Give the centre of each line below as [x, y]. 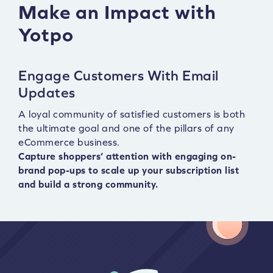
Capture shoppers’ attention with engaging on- [127, 156]
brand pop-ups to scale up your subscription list [129, 170]
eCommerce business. [69, 142]
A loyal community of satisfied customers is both [132, 114]
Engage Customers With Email [119, 76]
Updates [47, 93]
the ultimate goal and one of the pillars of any [126, 128]
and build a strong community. [88, 184]
